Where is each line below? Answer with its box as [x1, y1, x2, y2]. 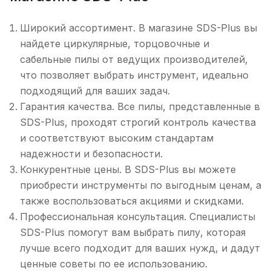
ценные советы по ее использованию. [20, 258, 207, 270]
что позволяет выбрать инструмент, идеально [20, 69, 249, 81]
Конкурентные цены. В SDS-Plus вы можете [20, 163, 236, 175]
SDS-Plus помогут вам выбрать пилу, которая [20, 226, 246, 238]
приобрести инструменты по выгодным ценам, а [20, 179, 261, 191]
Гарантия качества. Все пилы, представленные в [20, 100, 260, 113]
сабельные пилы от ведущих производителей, [20, 53, 248, 65]
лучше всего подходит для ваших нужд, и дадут [20, 242, 260, 254]
